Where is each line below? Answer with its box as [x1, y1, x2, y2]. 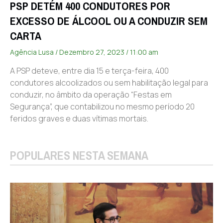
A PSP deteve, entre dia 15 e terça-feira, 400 [10, 65, 169, 76]
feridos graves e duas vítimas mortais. [10, 112, 148, 124]
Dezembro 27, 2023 [58, 47, 126, 57]
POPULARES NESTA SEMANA [10, 144, 148, 167]
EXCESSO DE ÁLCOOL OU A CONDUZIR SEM [10, 10, 208, 31]
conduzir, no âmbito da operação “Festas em [10, 89, 172, 100]
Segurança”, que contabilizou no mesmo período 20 [10, 101, 195, 112]
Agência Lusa [10, 47, 55, 57]
